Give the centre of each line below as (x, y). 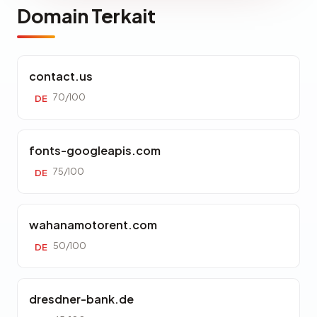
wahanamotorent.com (93, 225)
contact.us (61, 76)
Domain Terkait (86, 16)
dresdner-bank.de (81, 299)
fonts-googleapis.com (95, 150)
